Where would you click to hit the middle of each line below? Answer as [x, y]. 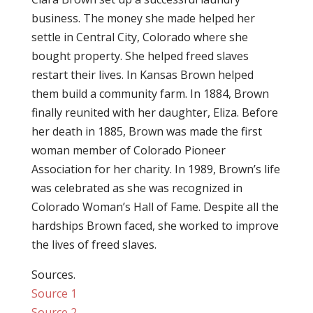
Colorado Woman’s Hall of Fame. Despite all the [155, 207]
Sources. [53, 275]
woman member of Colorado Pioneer [128, 150]
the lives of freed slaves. [94, 245]
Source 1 [54, 293]
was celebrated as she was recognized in [137, 188]
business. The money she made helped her [143, 18]
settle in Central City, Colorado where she [139, 37]
